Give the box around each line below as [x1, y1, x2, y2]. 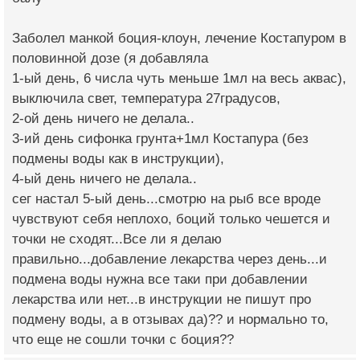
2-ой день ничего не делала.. [12, 110, 194, 126]
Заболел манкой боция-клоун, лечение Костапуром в [12, 30, 346, 46]
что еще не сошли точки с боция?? [12, 331, 234, 347]
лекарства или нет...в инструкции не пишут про [12, 291, 311, 307]
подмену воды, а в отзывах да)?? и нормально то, [12, 311, 329, 327]
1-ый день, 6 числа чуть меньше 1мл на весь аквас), [12, 70, 346, 86]
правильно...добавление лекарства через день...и [12, 251, 327, 267]
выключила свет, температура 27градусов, [12, 90, 280, 106]
